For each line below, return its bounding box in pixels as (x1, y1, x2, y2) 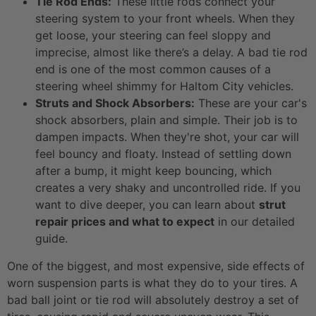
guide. (35, 231, 68, 245)
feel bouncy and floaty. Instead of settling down (35, 146, 291, 161)
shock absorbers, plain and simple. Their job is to (35, 112, 298, 127)
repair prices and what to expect (35, 214, 214, 229)
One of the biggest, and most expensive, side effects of (7, 258, 305, 273)
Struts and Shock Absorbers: (35, 95, 195, 110)
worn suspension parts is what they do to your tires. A (7, 275, 298, 290)
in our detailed (214, 214, 295, 229)
